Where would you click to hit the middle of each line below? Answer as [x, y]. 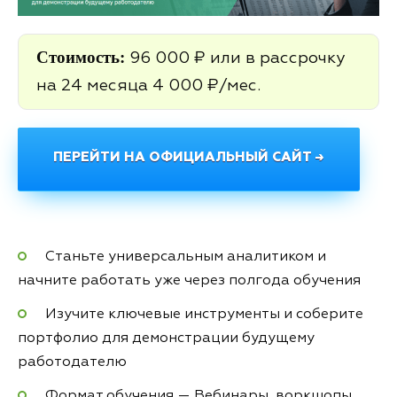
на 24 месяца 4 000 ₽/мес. [148, 86]
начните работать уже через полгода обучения [189, 280]
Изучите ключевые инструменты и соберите [204, 314]
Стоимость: [83, 57]
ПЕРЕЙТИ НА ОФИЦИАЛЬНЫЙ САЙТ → [189, 157]
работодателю [72, 362]
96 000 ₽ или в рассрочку [237, 58]
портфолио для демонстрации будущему [166, 338]
